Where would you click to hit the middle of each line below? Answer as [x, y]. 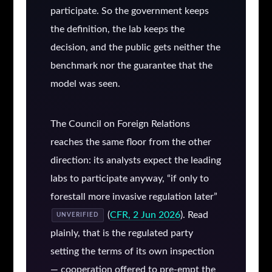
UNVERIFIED [77, 215]
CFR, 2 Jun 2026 [145, 215]
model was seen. [85, 83]
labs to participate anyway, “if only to [129, 178]
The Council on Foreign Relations [120, 124]
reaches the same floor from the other [131, 142]
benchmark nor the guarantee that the [131, 65]
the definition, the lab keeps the [117, 29]
